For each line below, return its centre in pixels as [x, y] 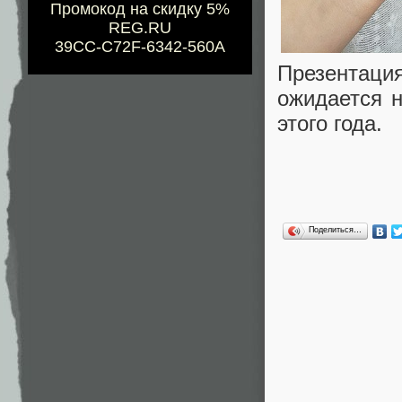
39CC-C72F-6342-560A [140, 47]
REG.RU [140, 28]
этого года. [330, 123]
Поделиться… [335, 230]
